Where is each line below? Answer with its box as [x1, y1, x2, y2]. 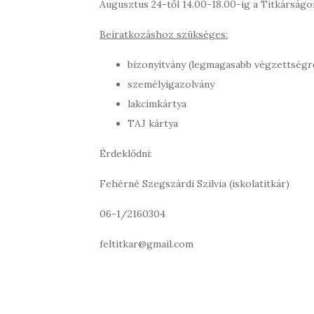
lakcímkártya [128, 97, 186, 110]
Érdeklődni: [100, 146, 152, 160]
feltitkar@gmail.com [100, 237, 193, 250]
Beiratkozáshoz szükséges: [100, 27, 228, 41]
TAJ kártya [128, 116, 178, 130]
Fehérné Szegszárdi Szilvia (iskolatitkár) [100, 177, 289, 190]
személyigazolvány [128, 77, 214, 90]
